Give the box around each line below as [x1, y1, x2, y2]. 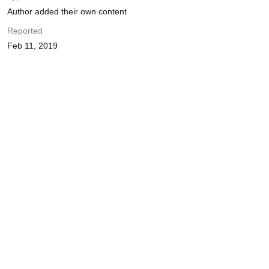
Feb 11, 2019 [7, 41, 58, 50]
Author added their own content [7, 7, 127, 16]
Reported [7, 26, 43, 35]
